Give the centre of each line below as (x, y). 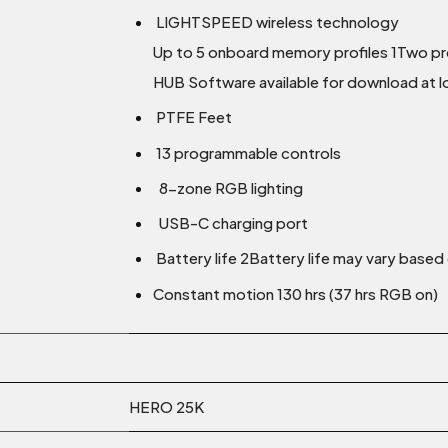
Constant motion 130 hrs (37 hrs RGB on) (295, 293)
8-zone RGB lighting (228, 187)
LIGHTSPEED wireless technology (276, 22)
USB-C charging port (230, 223)
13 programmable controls (247, 152)
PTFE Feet (192, 117)
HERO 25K (166, 407)
